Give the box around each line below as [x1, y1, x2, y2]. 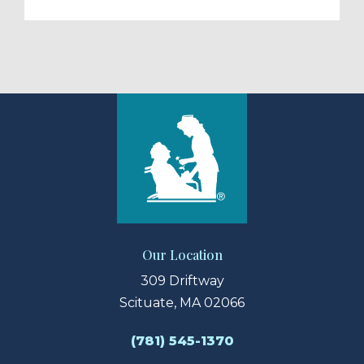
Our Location [141, 246, 223, 264]
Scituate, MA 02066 [119, 295, 245, 311]
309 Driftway [140, 273, 224, 289]
